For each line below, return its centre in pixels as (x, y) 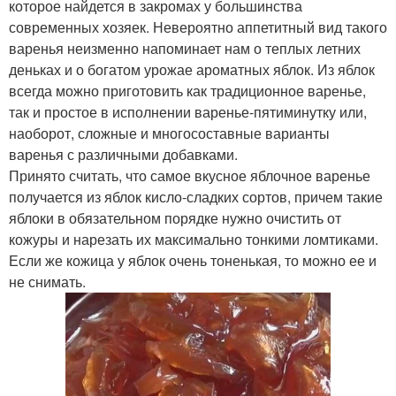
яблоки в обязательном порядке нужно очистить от (175, 218)
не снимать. (47, 282)
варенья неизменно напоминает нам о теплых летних (185, 49)
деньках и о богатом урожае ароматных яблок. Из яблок (192, 70)
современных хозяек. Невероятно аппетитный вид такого (198, 27)
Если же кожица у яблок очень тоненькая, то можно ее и (193, 261)
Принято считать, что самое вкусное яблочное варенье (190, 176)
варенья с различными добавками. (123, 155)
